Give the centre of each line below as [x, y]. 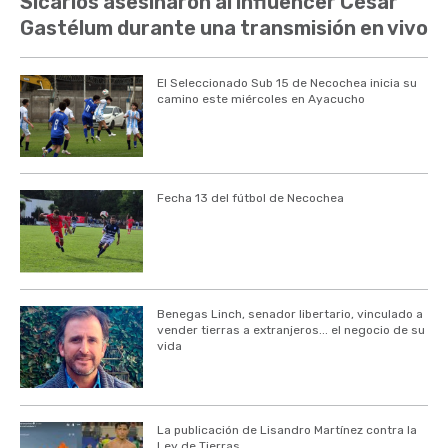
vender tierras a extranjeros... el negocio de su [290, 330]
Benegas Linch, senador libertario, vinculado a [289, 314]
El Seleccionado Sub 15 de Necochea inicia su [286, 82]
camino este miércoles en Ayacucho [260, 98]
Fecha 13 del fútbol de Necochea [250, 198]
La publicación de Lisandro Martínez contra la [286, 429]
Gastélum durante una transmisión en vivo [224, 28]
